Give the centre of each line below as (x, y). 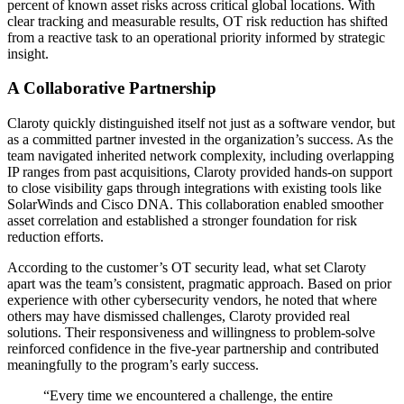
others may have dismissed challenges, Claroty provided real (179, 317)
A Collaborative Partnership (112, 88)
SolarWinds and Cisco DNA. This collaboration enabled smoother (195, 205)
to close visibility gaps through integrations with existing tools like (194, 188)
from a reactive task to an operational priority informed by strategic (196, 37)
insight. (28, 53)
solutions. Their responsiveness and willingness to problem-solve (191, 333)
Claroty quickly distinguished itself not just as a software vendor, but (201, 124)
